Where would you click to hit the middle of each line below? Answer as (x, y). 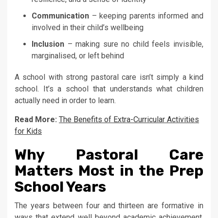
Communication (60, 16)
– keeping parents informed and (146, 16)
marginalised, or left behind (78, 55)
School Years (60, 187)
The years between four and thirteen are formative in (109, 205)
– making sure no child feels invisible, (134, 44)
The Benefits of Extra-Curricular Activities (129, 119)
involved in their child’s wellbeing (88, 27)
